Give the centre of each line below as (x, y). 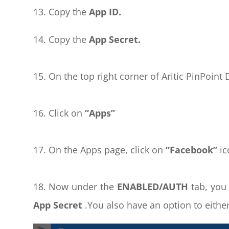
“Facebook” (192, 150)
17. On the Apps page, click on (99, 150)
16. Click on (59, 113)
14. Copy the (61, 40)
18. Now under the (75, 187)
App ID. (105, 12)
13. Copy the (61, 12)
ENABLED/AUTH (153, 187)
